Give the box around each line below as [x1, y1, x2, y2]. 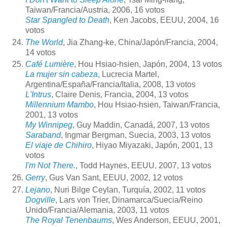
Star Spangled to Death [25, 15, 109, 24]
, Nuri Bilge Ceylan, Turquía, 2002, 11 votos [50, 185, 206, 195]
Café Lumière [25, 60, 74, 69]
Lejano [25, 185, 50, 195]
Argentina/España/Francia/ [25, 80, 122, 89]
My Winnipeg [25, 121, 72, 130]
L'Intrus [25, 90, 51, 99]
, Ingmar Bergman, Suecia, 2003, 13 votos [61, 131, 211, 140]
